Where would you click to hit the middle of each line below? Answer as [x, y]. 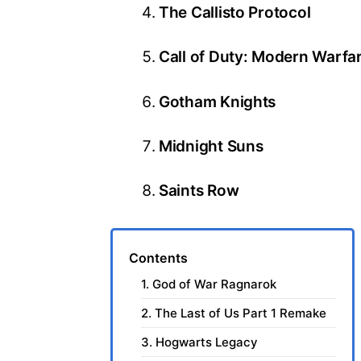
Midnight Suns [211, 146]
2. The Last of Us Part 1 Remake [234, 313]
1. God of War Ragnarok [209, 284]
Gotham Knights [218, 102]
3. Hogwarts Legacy [199, 342]
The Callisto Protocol [235, 13]
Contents [158, 258]
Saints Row [199, 191]
